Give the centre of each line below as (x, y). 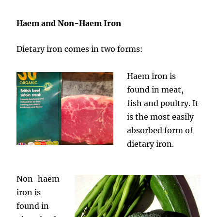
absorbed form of (160, 130)
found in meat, (155, 89)
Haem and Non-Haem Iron (69, 23)
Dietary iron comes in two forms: (80, 49)
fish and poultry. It (163, 103)
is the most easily (161, 116)
